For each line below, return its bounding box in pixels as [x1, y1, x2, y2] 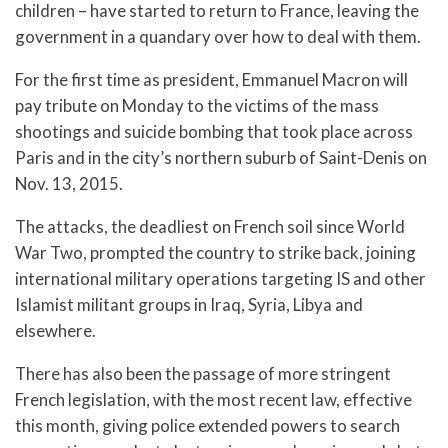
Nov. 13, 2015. [15, 173, 123, 195]
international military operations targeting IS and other [15, 267, 426, 289]
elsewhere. [15, 319, 96, 341]
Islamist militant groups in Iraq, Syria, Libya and [15, 293, 363, 315]
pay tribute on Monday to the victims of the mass [15, 95, 379, 117]
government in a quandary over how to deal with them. [15, 26, 421, 48]
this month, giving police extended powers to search [15, 414, 400, 436]
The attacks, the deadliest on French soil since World [15, 215, 405, 237]
